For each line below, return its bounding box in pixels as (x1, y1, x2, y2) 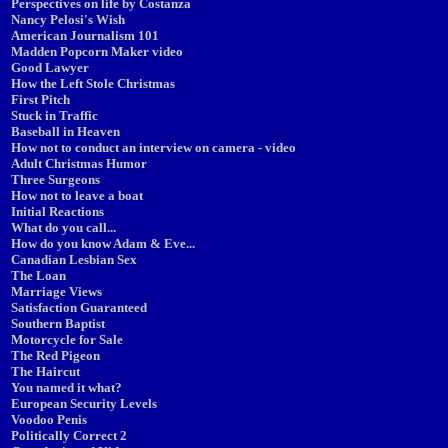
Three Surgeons (11, 172, 100, 187)
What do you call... (11, 220, 116, 235)
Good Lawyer (11, 60, 89, 75)
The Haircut (11, 364, 80, 379)
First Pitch (11, 92, 70, 107)
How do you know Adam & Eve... (11, 236, 195, 251)
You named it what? (11, 380, 122, 395)
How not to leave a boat (11, 188, 143, 203)
